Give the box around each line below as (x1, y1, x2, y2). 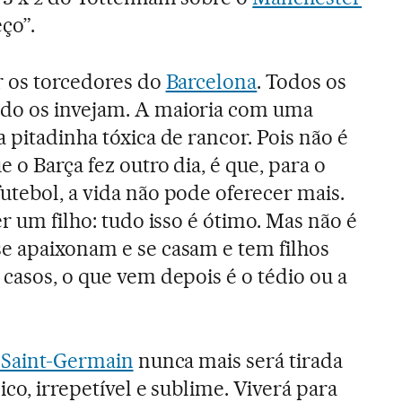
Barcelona (165, 68, 258, 94)
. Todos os (257, 68, 347, 94)
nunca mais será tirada (133, 347, 344, 373)
